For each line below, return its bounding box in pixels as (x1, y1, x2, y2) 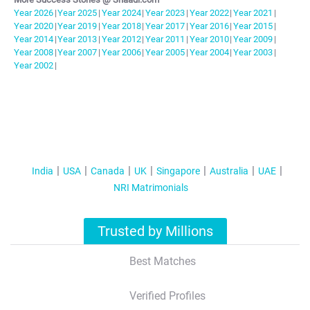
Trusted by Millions (98, 222, 213, 239)
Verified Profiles (129, 289, 206, 303)
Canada (90, 165, 125, 176)
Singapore (156, 165, 200, 176)
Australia (209, 165, 248, 176)
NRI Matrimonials (113, 182, 188, 193)
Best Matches (129, 255, 196, 268)
